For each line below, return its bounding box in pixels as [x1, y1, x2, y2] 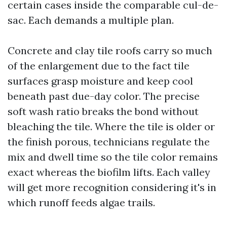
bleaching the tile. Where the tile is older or [8, 120, 215, 133]
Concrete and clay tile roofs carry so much [8, 44, 212, 57]
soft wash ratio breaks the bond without [8, 105, 199, 118]
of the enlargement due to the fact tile [8, 59, 190, 72]
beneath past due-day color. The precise [8, 90, 200, 102]
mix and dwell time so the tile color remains [8, 150, 218, 163]
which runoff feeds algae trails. [8, 196, 155, 209]
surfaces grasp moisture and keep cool [8, 74, 193, 87]
